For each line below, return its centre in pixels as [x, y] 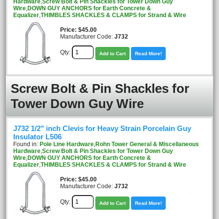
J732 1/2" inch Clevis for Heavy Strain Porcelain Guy [102, 129]
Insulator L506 [37, 137]
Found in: [26, 144]
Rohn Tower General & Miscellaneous [147, 144]
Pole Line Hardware [67, 144]
